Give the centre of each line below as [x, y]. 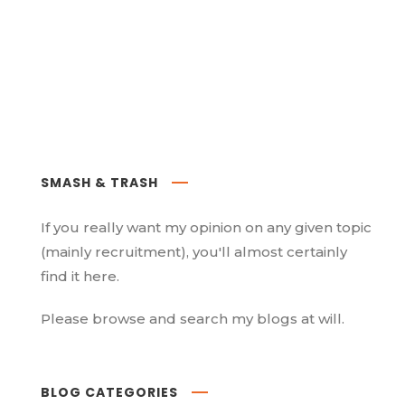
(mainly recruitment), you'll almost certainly [194, 252]
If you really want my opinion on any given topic [206, 227]
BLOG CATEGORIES [109, 392]
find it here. [80, 276]
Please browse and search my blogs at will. [193, 319]
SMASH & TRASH [99, 183]
